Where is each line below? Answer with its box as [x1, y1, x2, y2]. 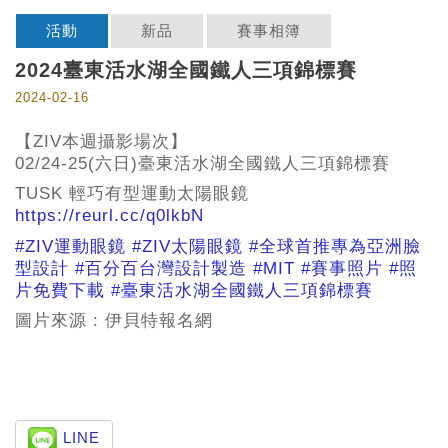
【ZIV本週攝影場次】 [15, 131, 188, 151]
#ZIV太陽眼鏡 [132, 236, 243, 256]
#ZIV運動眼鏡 [15, 236, 126, 256]
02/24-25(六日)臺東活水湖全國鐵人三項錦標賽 [15, 153, 390, 173]
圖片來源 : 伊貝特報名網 [15, 311, 213, 331]
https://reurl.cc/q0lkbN [15, 206, 204, 226]
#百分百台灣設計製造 [75, 258, 247, 278]
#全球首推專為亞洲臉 [249, 236, 421, 256]
